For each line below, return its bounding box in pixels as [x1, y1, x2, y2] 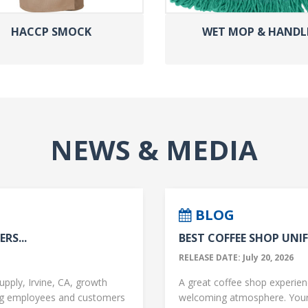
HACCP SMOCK [10, 23, 91, 39]
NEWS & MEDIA [50, 130, 258, 168]
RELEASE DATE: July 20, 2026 [179, 251, 294, 263]
